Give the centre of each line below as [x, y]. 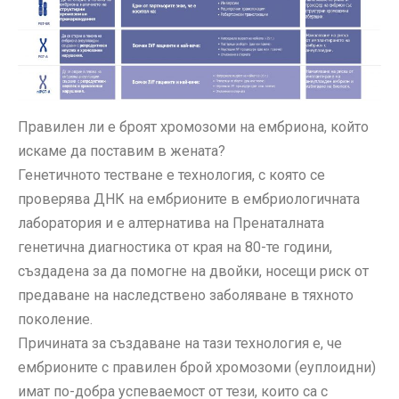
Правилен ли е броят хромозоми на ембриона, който [193, 127]
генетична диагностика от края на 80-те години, [175, 248]
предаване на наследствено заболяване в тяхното [186, 296]
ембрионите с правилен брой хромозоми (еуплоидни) [197, 368]
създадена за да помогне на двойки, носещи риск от [193, 272]
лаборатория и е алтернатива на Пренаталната [171, 224]
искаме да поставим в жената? [122, 151]
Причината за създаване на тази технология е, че [180, 344]
